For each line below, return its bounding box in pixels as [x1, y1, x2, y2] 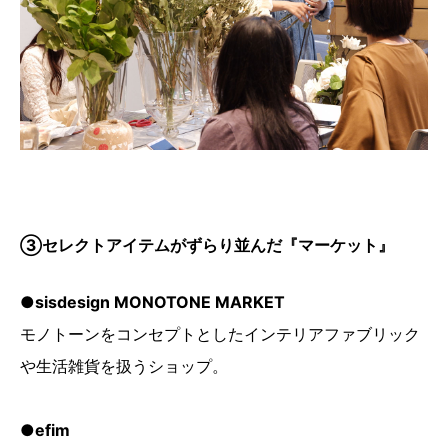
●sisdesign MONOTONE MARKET [20, 291, 285, 312]
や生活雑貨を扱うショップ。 [20, 355, 228, 376]
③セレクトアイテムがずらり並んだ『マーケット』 [20, 234, 394, 255]
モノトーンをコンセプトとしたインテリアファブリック [20, 323, 420, 344]
